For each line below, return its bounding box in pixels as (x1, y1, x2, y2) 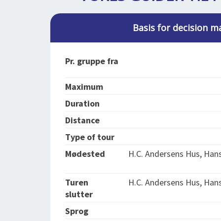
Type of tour (65, 131, 114, 143)
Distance (65, 114, 100, 126)
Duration (65, 98, 100, 109)
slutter (65, 188, 93, 200)
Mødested (65, 148, 105, 159)
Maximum (65, 81, 103, 92)
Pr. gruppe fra (65, 55, 118, 67)
